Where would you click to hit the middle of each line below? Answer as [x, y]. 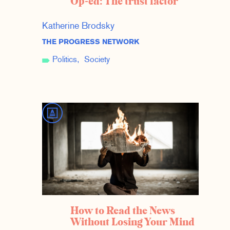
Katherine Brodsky [78, 27]
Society [97, 60]
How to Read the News [122, 211]
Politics [64, 60]
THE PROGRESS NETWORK [90, 43]
